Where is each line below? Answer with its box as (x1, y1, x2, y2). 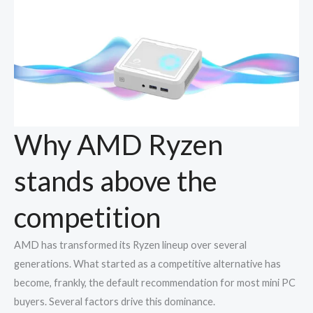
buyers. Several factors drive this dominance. (14, 296, 215, 308)
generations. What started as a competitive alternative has (14, 258, 281, 270)
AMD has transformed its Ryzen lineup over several (14, 239, 247, 252)
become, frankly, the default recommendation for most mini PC (14, 277, 296, 289)
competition (14, 201, 161, 235)
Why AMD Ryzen (14, 128, 223, 162)
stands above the (14, 164, 217, 198)
